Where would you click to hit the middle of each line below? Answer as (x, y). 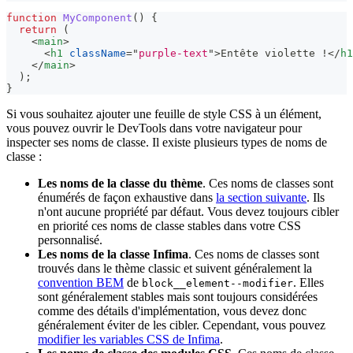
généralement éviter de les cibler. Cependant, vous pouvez (182, 325)
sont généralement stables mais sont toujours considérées (178, 296)
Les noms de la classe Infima (113, 254)
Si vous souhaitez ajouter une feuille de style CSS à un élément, (164, 113)
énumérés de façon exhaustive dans (127, 197)
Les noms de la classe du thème (120, 183)
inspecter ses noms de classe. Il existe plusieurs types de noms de (167, 142)
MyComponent (98, 17)
